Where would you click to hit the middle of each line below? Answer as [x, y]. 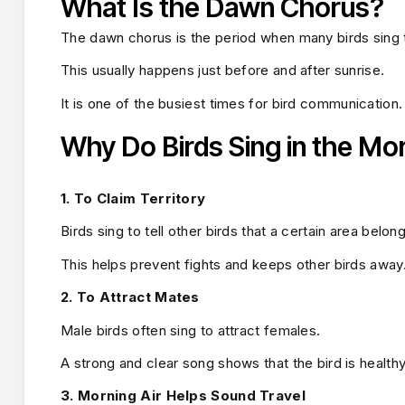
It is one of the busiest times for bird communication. [232, 103]
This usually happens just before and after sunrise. [223, 71]
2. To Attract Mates [130, 297]
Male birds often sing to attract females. [191, 330]
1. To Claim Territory [133, 198]
